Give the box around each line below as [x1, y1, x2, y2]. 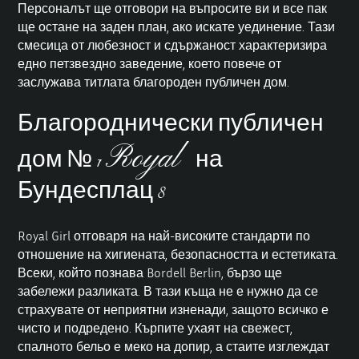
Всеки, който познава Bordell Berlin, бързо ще [18, 264, 283, 281]
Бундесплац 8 [18, 179, 165, 206]
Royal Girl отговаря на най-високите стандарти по [18, 228, 311, 244]
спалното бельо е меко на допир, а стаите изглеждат [18, 338, 330, 355]
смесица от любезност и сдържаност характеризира [18, 36, 328, 53]
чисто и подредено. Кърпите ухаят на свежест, [18, 320, 293, 337]
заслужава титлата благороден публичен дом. [18, 73, 290, 90]
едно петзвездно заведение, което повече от [18, 54, 282, 71]
